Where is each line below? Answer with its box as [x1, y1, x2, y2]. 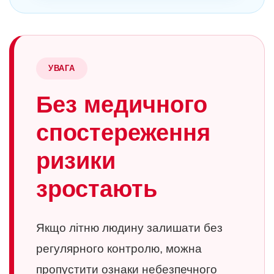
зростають [36, 176, 157, 202]
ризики [36, 148, 116, 174]
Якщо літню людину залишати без [36, 221, 223, 234]
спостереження [36, 120, 210, 146]
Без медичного [36, 92, 207, 117]
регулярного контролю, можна [36, 242, 202, 255]
